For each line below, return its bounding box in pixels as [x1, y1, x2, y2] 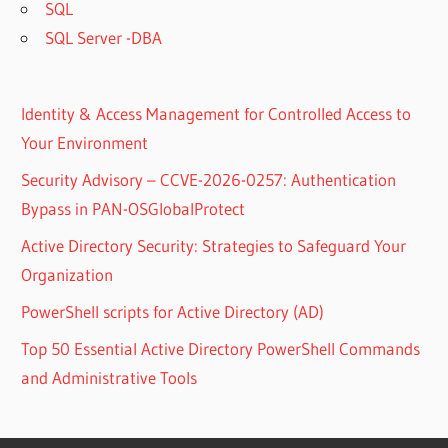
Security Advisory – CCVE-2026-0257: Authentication [21, 168, 397, 190]
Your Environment [21, 131, 149, 153]
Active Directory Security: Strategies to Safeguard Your [21, 234, 407, 256]
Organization [21, 263, 114, 285]
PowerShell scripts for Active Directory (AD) [21, 300, 325, 322]
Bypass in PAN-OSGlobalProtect [21, 197, 246, 219]
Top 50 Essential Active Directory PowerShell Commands [21, 337, 421, 359]
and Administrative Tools [21, 366, 198, 388]
